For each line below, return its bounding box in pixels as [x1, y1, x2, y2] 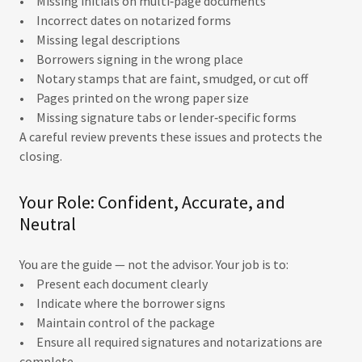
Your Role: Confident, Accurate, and [19, 191, 285, 213]
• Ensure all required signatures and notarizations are [19, 334, 322, 350]
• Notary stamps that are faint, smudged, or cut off [19, 70, 308, 86]
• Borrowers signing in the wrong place [19, 51, 243, 67]
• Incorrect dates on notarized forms [19, 12, 231, 28]
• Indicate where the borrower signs [19, 295, 225, 311]
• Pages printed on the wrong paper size [19, 90, 249, 106]
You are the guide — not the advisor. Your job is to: [19, 256, 288, 272]
